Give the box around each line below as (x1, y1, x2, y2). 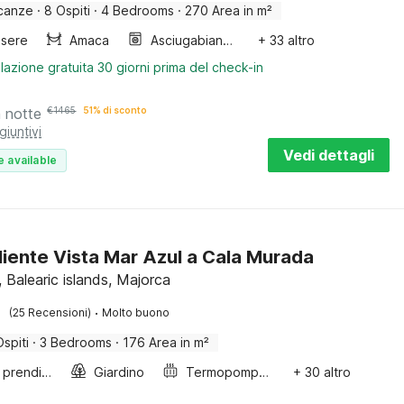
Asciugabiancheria (223, 32, 234, 48)
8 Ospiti (44, 3, 91, 18)
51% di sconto (83, 105, 148, 115)
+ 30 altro (292, 364, 351, 380)
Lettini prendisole (41, 364, 52, 380)
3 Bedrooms (40, 335, 113, 350)
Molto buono (102, 306, 170, 319)
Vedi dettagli (283, 146, 374, 164)
